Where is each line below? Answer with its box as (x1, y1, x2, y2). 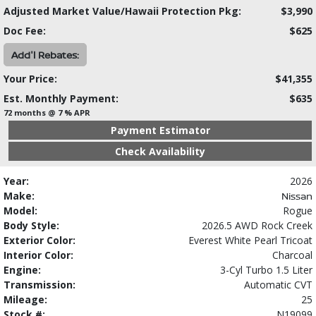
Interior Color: (4, 248, 73, 262)
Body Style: (4, 219, 59, 233)
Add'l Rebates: (11, 48, 79, 62)
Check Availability (115, 145, 205, 159)
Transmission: (4, 278, 75, 292)
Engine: (4, 263, 41, 277)
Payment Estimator (110, 123, 210, 138)
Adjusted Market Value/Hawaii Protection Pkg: (4, 4, 241, 18)
